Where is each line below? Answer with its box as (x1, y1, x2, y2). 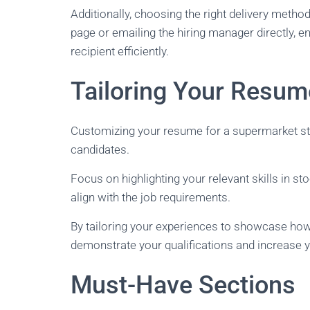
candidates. (71, 143, 129, 156)
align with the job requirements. (71, 190, 230, 204)
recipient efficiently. (71, 44, 169, 58)
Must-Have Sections (71, 271, 295, 300)
